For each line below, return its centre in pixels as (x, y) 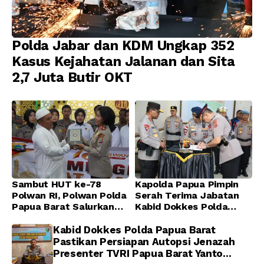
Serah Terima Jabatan (187, 196)
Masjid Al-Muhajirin (56, 240)
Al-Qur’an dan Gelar (57, 218)
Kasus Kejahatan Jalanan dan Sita (123, 62)
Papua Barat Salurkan (63, 207)
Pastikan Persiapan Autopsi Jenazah (144, 242)
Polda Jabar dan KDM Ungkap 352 (123, 46)
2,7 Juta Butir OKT (72, 78)
